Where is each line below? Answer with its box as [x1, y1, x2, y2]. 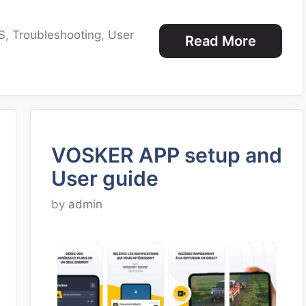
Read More [185, 32, 256, 49]
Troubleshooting [12, 27, 102, 42]
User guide [51, 165, 158, 191]
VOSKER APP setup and [51, 142, 282, 167]
